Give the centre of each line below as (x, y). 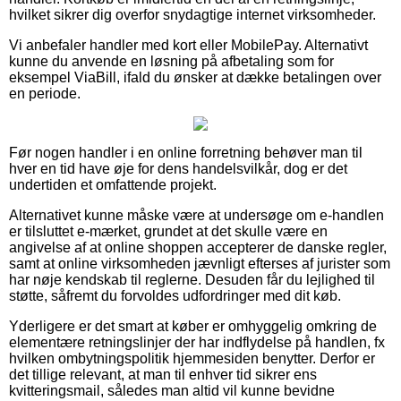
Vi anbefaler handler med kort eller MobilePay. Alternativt (188, 45)
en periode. (45, 93)
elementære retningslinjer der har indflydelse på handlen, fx (197, 342)
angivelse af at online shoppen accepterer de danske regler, (198, 247)
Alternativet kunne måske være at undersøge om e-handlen (196, 215)
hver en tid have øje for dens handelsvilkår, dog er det (178, 168)
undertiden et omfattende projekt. (113, 184)
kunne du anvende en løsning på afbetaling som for (171, 61)
